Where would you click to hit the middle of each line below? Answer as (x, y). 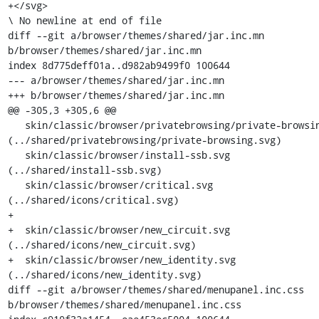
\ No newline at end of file (84, 20)
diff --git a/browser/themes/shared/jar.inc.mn (136, 35)
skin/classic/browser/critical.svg (16, 185)
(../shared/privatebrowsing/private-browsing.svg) (144, 140)
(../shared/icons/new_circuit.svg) (101, 245)
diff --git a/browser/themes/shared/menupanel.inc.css (156, 289)
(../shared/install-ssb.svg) (84, 170)
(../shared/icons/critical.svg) (93, 200)
